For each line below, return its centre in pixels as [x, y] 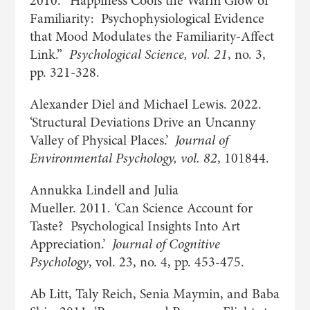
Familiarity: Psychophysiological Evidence [147, 18]
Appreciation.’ [71, 244]
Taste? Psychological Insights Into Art [135, 226]
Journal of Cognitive [166, 244]
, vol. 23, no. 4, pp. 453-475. [166, 262]
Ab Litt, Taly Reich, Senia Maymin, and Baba [154, 294]
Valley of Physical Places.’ [102, 140]
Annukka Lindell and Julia [104, 190]
